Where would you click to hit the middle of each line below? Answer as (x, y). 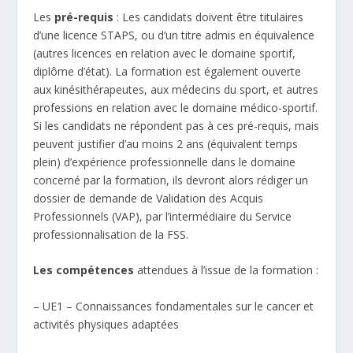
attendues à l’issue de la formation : (227, 270)
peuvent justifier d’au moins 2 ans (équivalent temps (166, 143)
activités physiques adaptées (106, 324)
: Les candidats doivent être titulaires (209, 17)
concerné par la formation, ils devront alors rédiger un (171, 180)
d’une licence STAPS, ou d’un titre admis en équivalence (174, 35)
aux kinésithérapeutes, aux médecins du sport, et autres (176, 89)
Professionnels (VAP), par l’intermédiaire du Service (163, 216)
